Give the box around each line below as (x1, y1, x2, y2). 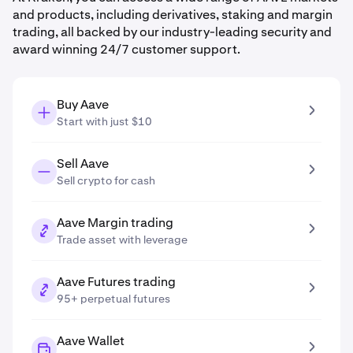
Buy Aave (57, 96, 109, 113)
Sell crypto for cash (57, 173, 155, 188)
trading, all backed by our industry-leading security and (13, 24, 332, 40)
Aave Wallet (57, 333, 124, 349)
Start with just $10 (57, 114, 152, 128)
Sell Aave (57, 155, 109, 172)
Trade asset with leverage (57, 232, 188, 247)
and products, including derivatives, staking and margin (13, 6, 333, 23)
